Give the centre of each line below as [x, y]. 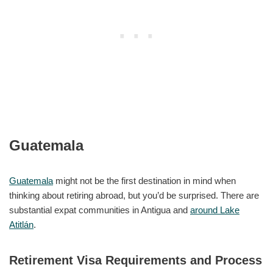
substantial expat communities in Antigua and [100, 210]
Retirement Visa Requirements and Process [136, 260]
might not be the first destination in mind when [144, 180]
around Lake [215, 210]
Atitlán [21, 224]
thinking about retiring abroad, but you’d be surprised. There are [134, 195]
